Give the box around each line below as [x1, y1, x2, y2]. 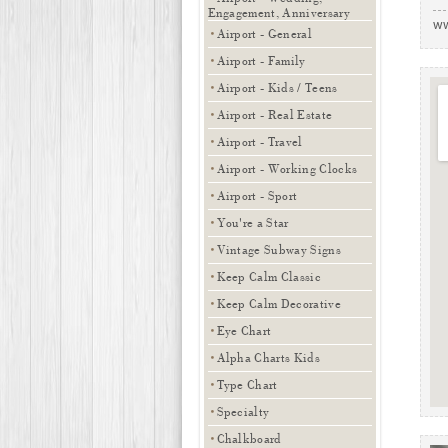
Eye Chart [216, 323, 272, 338]
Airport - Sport [216, 188, 298, 203]
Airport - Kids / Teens [216, 80, 338, 95]
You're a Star [216, 215, 289, 230]
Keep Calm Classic [216, 269, 321, 284]
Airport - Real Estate [216, 107, 333, 122]
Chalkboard [216, 431, 282, 446]
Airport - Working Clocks [216, 161, 358, 176]
